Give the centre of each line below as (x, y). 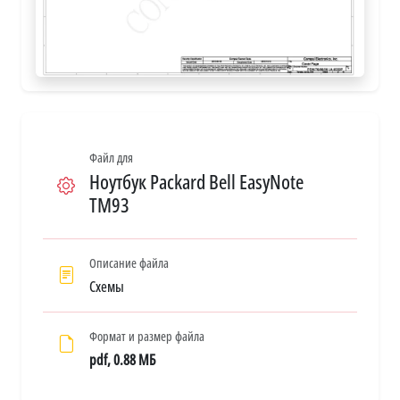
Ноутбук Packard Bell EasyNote (196, 182)
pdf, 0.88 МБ (122, 360)
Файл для (111, 158)
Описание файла (129, 263)
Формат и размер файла (147, 337)
